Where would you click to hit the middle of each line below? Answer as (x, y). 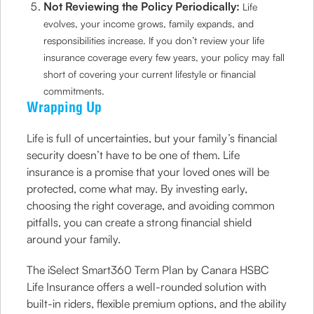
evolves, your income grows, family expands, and (149, 23)
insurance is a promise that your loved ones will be (148, 172)
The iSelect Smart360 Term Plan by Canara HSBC (148, 270)
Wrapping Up (64, 107)
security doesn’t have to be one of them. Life (134, 155)
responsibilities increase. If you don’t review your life (154, 40)
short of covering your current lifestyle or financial (150, 74)
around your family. (74, 239)
